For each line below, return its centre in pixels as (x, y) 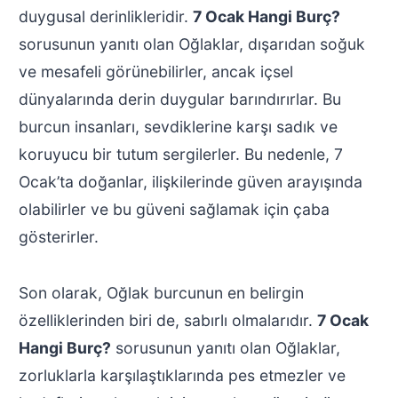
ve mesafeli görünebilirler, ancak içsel (155, 71)
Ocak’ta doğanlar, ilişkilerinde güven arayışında (190, 181)
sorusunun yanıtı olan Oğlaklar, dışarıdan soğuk (191, 44)
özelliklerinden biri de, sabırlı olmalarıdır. (167, 320)
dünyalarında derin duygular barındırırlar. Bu (179, 99)
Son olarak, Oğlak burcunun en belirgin (161, 292)
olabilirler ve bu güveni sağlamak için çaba (174, 209)
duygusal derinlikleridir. (105, 16)
